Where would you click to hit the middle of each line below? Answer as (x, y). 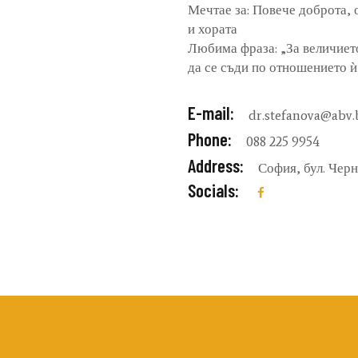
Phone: (210, 139)
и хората (213, 29)
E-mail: (211, 113)
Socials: (213, 191)
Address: (216, 166)
